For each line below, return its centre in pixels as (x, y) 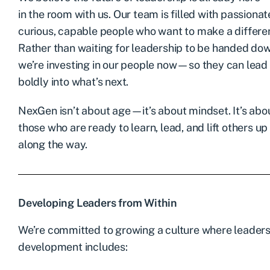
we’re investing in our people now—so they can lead (143, 64)
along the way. (53, 144)
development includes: (73, 246)
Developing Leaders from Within (98, 202)
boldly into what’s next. (74, 81)
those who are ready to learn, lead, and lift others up (143, 127)
